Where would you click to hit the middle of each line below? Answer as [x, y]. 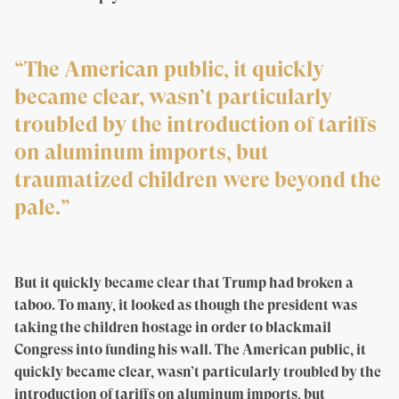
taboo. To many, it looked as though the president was [186, 305]
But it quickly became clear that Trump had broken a [184, 283]
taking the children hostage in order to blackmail [173, 328]
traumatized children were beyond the [198, 180]
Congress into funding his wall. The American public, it [190, 350]
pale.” [42, 208]
